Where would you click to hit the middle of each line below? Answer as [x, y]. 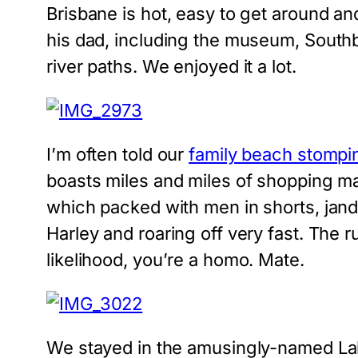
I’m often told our [118, 154]
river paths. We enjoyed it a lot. [171, 66]
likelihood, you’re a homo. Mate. [175, 259]
